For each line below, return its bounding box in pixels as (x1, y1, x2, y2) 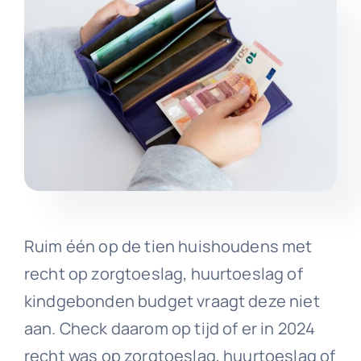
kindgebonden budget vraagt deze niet (23, 289, 320, 312)
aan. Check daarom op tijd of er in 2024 (23, 317, 316, 339)
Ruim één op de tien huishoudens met (23, 234, 313, 257)
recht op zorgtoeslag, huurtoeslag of (23, 262, 303, 284)
